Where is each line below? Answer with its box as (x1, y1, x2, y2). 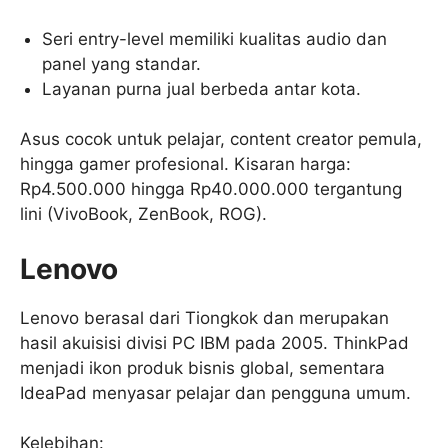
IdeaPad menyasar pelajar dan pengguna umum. (20, 382, 411, 403)
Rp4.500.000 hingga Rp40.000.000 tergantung (20, 179, 402, 200)
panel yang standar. (42, 53, 202, 74)
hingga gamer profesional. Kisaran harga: (20, 154, 351, 175)
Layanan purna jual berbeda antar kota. (42, 78, 362, 99)
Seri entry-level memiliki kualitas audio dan (42, 28, 388, 49)
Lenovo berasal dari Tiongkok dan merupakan (20, 307, 389, 328)
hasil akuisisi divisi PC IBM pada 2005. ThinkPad (20, 332, 409, 353)
